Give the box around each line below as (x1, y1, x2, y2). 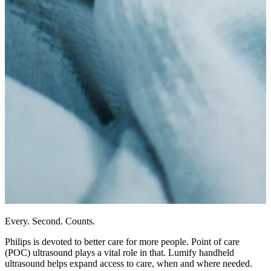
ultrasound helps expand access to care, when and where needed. (5, 258, 252, 269)
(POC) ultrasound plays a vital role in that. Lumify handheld (5, 247, 234, 258)
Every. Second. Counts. (5, 215, 95, 226)
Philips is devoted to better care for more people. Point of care (5, 236, 240, 247)
